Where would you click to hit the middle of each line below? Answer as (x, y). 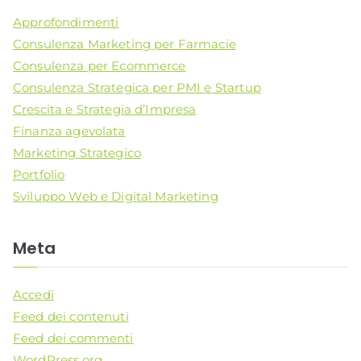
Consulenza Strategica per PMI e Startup (137, 88)
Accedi (33, 294)
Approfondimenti (66, 23)
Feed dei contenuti (71, 316)
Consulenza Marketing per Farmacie (124, 44)
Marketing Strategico (77, 153)
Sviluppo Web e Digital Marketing (116, 197)
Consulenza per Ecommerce (100, 66)
